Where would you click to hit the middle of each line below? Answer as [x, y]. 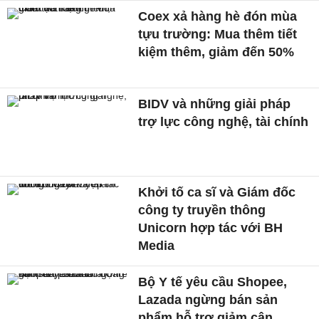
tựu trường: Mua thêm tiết [218, 34]
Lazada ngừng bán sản [208, 300]
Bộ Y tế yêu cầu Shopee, [213, 282]
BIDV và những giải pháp [215, 104]
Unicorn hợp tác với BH [211, 228]
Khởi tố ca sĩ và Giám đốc [217, 193]
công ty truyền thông [202, 210]
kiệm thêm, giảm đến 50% [216, 52]
